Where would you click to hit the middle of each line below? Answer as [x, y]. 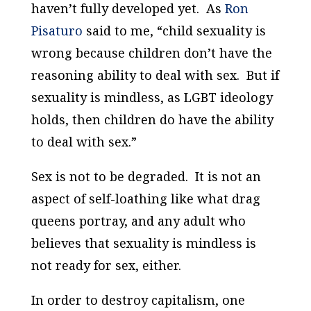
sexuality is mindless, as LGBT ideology [152, 98]
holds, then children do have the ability [152, 120]
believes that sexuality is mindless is [143, 243]
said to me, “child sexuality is [174, 31]
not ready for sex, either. [106, 266]
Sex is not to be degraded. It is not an [146, 177]
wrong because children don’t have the [151, 53]
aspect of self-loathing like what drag [145, 199]
